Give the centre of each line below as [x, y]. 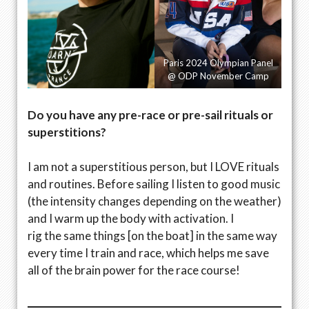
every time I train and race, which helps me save [148, 253]
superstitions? [68, 132]
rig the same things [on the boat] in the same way [152, 236]
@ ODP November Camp [218, 76]
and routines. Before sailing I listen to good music [154, 184]
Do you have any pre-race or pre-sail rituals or [150, 114]
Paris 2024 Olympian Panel [218, 63]
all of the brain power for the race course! [135, 270]
